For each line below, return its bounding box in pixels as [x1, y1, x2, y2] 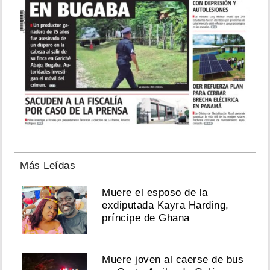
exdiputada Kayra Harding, [102, 199, 229, 212]
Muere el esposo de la [102, 187, 208, 199]
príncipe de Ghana [102, 212, 190, 224]
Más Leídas [20, 160, 75, 172]
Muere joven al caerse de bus [102, 254, 244, 266]
